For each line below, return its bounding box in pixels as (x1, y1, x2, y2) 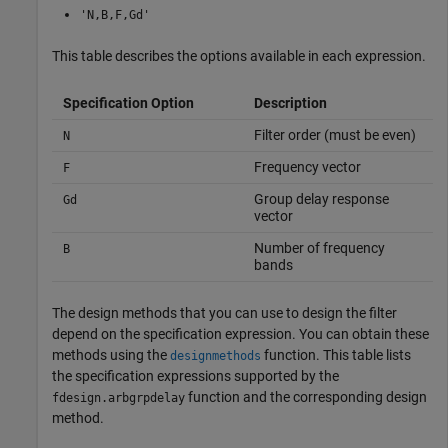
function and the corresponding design (185, 389, 427, 406)
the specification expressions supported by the (52, 368, 339, 385)
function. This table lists (261, 347, 411, 364)
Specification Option (62, 95, 194, 112)
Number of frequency (253, 240, 385, 257)
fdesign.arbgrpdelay (52, 391, 185, 406)
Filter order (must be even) (253, 127, 416, 144)
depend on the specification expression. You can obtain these (52, 326, 429, 343)
